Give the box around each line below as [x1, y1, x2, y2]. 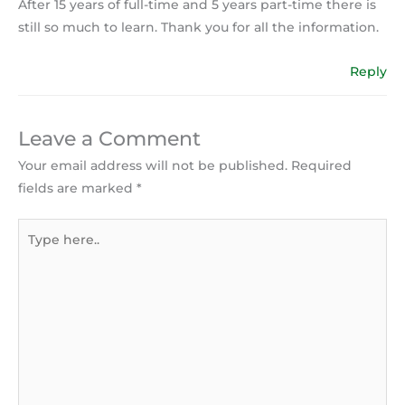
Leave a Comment [18, 127, 201, 151]
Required [291, 158, 352, 174]
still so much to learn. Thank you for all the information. [18, 19, 379, 34]
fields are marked [18, 181, 137, 196]
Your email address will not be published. [18, 158, 287, 174]
